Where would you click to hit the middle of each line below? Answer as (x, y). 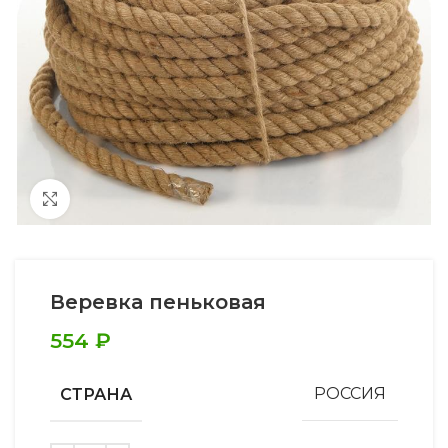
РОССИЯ (350, 394)
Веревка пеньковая (158, 301)
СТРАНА (96, 394)
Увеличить (108, 198)
